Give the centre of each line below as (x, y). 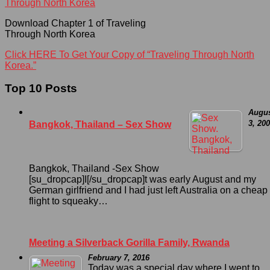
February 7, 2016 (119, 257)
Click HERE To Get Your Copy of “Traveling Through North (130, 54)
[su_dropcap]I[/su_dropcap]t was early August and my (143, 179)
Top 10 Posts (41, 89)
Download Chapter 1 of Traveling (75, 23)
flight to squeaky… (68, 201)
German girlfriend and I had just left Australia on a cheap (148, 190)
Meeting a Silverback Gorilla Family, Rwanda (129, 242)
